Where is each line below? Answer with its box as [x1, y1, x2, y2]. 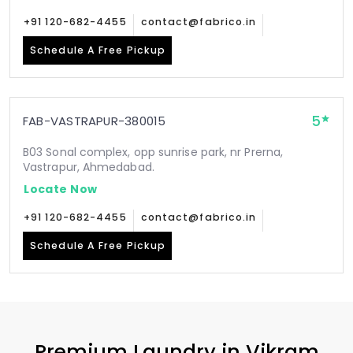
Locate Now [24, 180, 98, 197]
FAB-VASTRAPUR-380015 [23, 113, 166, 129]
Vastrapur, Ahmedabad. [23, 159, 154, 175]
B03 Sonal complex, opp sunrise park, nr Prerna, [23, 144, 284, 160]
